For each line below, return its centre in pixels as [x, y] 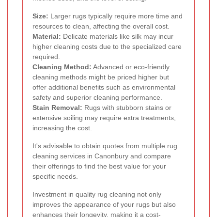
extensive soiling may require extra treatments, [104, 118]
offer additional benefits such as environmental [104, 87]
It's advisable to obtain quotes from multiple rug [105, 146]
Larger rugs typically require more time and [116, 16]
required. [46, 57]
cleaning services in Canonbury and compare [102, 156]
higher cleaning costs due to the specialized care [107, 47]
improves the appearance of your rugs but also [104, 205]
